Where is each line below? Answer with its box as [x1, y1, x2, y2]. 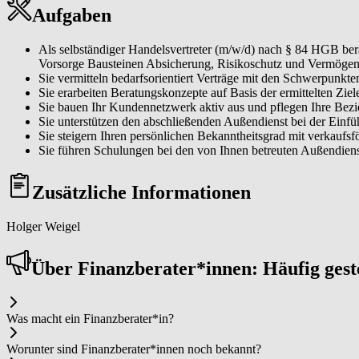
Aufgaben [32, 4, 111, 26]
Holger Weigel [6, 220, 80, 234]
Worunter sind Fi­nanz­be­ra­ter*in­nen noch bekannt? [6, 342, 261, 357]
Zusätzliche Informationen [32, 182, 251, 204]
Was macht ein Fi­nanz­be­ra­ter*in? [6, 312, 174, 326]
